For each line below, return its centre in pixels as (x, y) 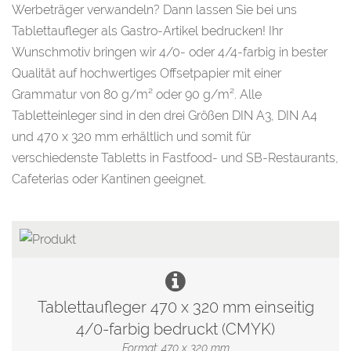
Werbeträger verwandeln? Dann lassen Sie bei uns (154, 10)
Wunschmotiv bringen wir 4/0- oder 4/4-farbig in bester (170, 52)
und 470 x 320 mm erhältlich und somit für (131, 137)
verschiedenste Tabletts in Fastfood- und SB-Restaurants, (175, 158)
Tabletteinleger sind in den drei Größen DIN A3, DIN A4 (165, 116)
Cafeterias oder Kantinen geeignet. (109, 179)
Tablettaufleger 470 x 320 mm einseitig (175, 307)
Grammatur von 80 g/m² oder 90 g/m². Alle (137, 94)
